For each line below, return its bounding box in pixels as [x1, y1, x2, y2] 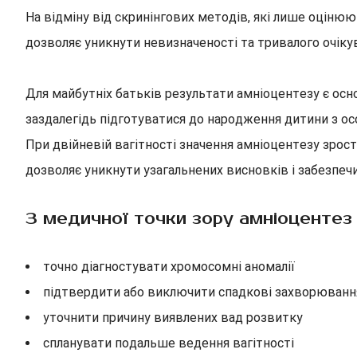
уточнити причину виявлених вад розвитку [43, 310, 303, 325]
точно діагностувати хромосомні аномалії [43, 259, 295, 274]
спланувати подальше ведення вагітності [43, 335, 294, 351]
